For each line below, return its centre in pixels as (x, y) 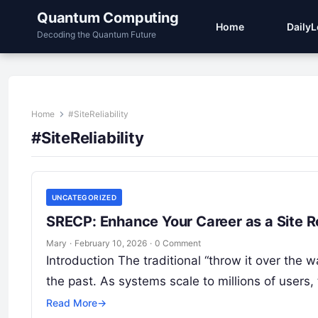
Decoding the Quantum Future (97, 34)
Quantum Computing (108, 18)
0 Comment (178, 243)
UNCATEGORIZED (84, 197)
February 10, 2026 (111, 243)
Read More (72, 303)
